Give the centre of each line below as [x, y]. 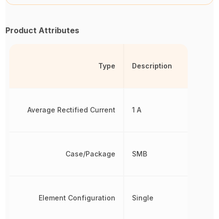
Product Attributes [43, 30]
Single [142, 198]
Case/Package [90, 154]
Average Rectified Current [71, 110]
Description [152, 66]
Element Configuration [77, 198]
